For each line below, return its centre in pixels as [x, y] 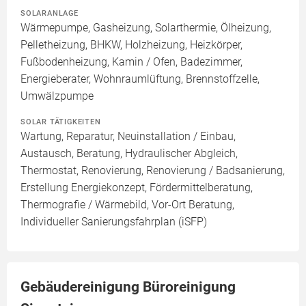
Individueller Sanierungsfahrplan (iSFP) [114, 221]
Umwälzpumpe [57, 96]
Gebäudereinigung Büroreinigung [128, 287]
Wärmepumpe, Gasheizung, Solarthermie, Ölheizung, [146, 27]
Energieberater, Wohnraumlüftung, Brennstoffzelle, [140, 79]
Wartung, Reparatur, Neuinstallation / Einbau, [128, 136]
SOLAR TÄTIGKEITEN [61, 121]
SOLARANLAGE [50, 13]
